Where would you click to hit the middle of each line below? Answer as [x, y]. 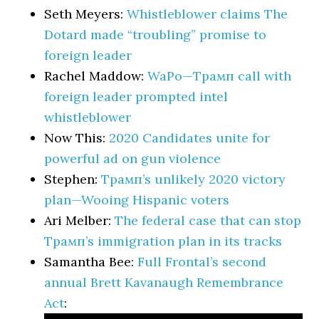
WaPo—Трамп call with [220, 76]
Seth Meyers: [86, 14]
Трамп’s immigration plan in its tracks [163, 241]
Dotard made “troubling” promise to [156, 35]
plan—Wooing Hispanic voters [137, 200]
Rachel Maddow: [96, 76]
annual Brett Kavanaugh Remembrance [164, 282]
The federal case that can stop [208, 220]
